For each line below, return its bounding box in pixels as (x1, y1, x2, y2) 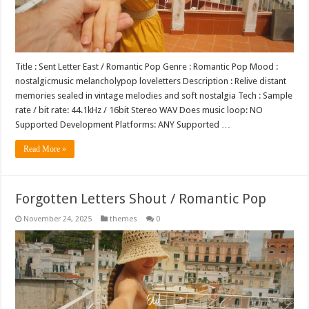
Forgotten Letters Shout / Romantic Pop (15, 190, 267, 207)
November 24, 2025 (23, 214, 92, 223)
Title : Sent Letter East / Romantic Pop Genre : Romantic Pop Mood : (15, 61, 279, 72)
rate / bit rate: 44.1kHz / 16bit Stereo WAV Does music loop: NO (15, 104, 263, 115)
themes (110, 214, 138, 223)
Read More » (23, 143, 67, 154)
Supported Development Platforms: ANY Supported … (15, 119, 231, 130)
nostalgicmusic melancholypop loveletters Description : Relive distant (15, 75, 287, 86)
